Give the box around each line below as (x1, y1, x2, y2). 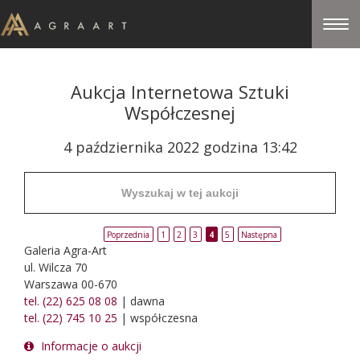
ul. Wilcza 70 (24, 260, 88, 275)
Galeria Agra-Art (24, 243, 107, 258)
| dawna (117, 293, 165, 309)
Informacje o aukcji (38, 338, 141, 354)
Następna (241, 228, 277, 240)
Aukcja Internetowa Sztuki (71, 80, 289, 104)
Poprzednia (107, 228, 149, 240)
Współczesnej (125, 100, 235, 125)
